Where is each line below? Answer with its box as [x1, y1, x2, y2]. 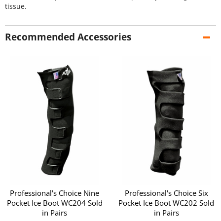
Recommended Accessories [5, 31, 131, 44]
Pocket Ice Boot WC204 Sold [6, 197, 103, 208]
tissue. [5, 1, 27, 11]
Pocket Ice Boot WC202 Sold [118, 197, 215, 208]
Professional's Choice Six [124, 187, 208, 198]
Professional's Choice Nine [10, 187, 100, 198]
